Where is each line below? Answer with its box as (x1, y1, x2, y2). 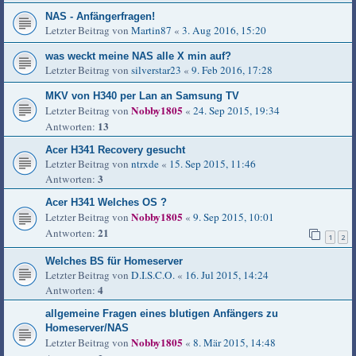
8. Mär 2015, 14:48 (193, 335, 276, 350)
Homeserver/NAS (45, 322, 129, 335)
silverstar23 (131, 63, 181, 78)
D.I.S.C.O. (131, 268, 175, 283)
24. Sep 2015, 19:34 (193, 103, 280, 118)
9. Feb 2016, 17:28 (192, 63, 273, 78)
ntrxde (131, 157, 159, 172)
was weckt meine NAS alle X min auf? (45, 50, 231, 63)
